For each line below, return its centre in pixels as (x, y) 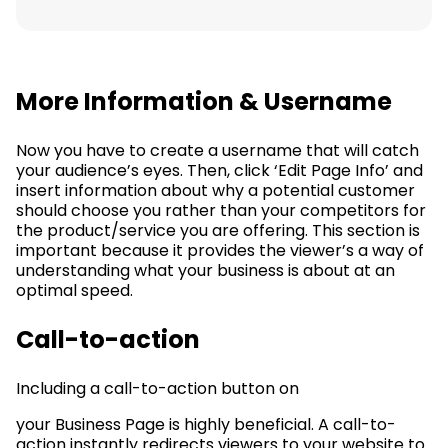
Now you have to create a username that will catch (217, 151)
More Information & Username (204, 102)
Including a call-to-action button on (157, 389)
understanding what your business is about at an (205, 271)
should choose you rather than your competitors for (221, 211)
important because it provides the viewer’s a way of (220, 251)
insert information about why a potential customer (215, 191)
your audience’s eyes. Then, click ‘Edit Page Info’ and (219, 171)
